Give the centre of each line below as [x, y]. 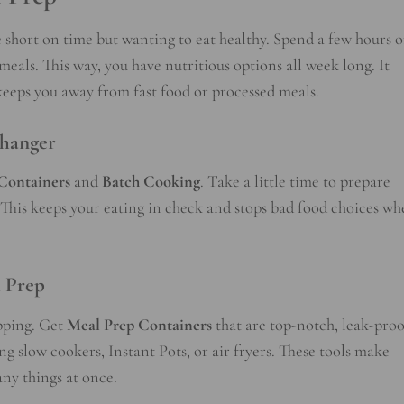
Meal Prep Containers [139, 324]
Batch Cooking [151, 182]
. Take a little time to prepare [295, 182]
